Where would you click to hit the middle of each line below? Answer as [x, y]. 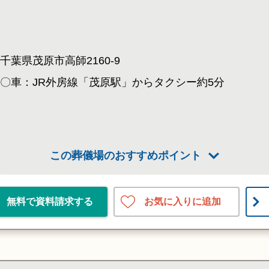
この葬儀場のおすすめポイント [125, 156]
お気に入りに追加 [183, 201]
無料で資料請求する [50, 201]
